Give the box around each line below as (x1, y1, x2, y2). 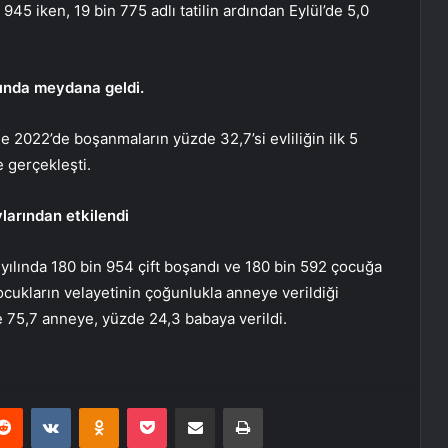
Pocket (166, 399, 209, 416)
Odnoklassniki (118, 399, 204, 416)
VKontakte (70, 399, 134, 416)
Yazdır (262, 399, 300, 416)
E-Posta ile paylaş (214, 399, 253, 416)
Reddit (22, 399, 62, 416)
